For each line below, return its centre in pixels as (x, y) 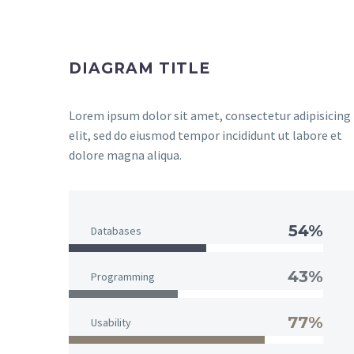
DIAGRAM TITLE (140, 68)
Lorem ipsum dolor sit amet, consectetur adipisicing (210, 115)
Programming (123, 277)
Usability (111, 322)
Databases (116, 231)
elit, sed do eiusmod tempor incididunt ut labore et (205, 135)
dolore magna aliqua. (125, 155)
